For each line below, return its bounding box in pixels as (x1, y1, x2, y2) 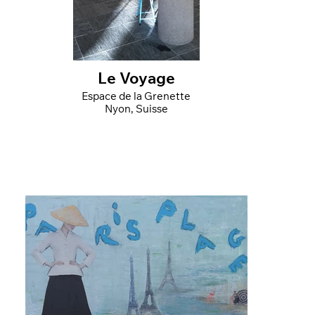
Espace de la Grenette (82, 91, 191, 103)
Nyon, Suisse (104, 104, 168, 115)
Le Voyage (97, 72, 175, 88)
